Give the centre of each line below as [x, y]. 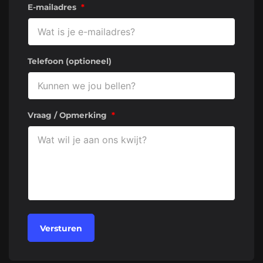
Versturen [61, 229]
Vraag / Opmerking [67, 115]
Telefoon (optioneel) [70, 61]
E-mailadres [52, 7]
